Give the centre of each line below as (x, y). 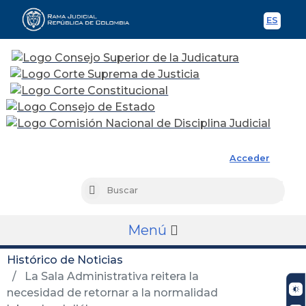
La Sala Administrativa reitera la (110, 276)
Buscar (110, 191)
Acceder (250, 158)
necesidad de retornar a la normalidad (112, 292)
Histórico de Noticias (65, 260)
